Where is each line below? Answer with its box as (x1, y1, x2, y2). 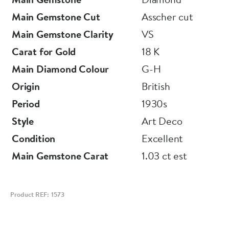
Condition (12, 131, 56, 145)
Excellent (142, 131, 184, 145)
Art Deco (142, 114, 182, 128)
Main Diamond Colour (12, 62, 109, 76)
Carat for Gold (12, 44, 76, 58)
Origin (12, 79, 40, 93)
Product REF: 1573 (10, 190, 65, 199)
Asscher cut (142, 10, 193, 24)
